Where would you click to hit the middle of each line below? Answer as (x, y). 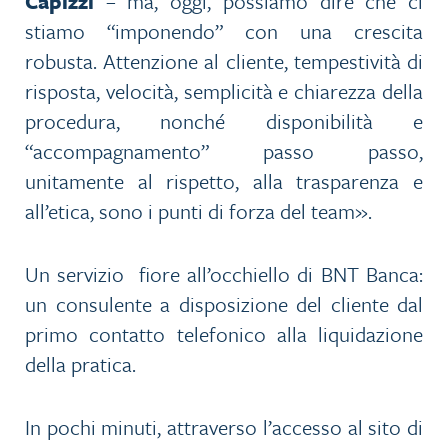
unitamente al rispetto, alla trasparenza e (224, 181)
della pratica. (80, 364)
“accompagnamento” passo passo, (224, 151)
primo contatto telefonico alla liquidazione (224, 334)
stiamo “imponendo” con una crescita (224, 31)
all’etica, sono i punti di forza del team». (198, 211)
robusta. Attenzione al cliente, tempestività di (224, 61)
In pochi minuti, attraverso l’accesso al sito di (224, 427)
